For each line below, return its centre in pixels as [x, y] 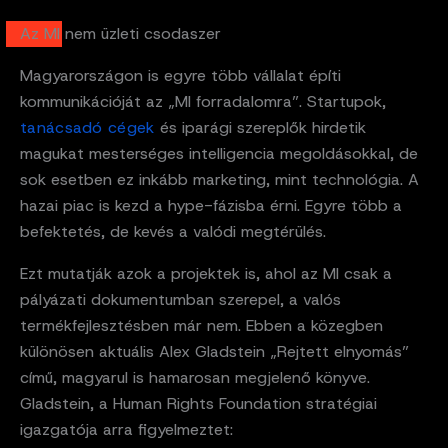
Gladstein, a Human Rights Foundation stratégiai [198, 403]
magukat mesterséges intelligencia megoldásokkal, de [219, 153]
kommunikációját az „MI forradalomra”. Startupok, [203, 101]
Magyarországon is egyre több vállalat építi [180, 75]
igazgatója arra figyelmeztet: [126, 429]
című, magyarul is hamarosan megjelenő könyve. [195, 377]
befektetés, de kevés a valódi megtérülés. [173, 231]
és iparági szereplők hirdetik [262, 127]
